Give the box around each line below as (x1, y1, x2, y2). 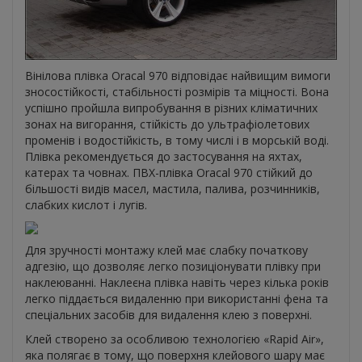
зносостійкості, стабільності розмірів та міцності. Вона (25, 83, 329, 99)
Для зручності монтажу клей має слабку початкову (25, 242, 308, 258)
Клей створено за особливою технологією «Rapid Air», (25, 330, 324, 347)
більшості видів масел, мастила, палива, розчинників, (25, 180, 320, 196)
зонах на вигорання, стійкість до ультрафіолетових (25, 116, 309, 132)
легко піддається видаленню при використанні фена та (25, 290, 328, 306)
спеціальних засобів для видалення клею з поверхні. (25, 306, 312, 322)
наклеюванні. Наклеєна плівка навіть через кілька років (25, 274, 329, 290)
